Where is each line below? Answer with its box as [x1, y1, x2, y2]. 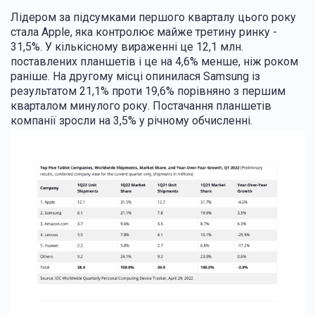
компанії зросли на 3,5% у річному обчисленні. [11, 113, 252, 127]
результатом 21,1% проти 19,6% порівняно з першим [11, 84, 285, 98]
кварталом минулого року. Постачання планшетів [11, 98, 271, 112]
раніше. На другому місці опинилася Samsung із [11, 69, 260, 83]
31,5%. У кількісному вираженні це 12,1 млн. [11, 39, 243, 53]
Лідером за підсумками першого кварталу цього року [11, 10, 296, 24]
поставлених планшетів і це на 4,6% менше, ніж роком [11, 54, 298, 68]
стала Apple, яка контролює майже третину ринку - [11, 25, 277, 39]
